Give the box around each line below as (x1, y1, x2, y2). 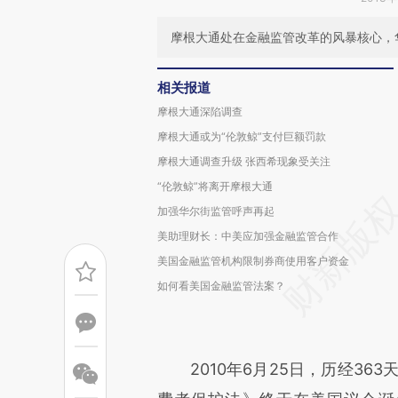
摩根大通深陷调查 (157, 105, 243, 118)
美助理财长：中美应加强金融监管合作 (157, 229, 338, 243)
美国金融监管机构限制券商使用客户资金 (157, 254, 349, 267)
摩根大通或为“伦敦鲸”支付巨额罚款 (157, 130, 326, 143)
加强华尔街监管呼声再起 (157, 204, 275, 218)
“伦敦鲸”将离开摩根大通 (157, 179, 273, 193)
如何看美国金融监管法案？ (157, 279, 285, 292)
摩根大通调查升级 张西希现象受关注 (157, 155, 330, 168)
